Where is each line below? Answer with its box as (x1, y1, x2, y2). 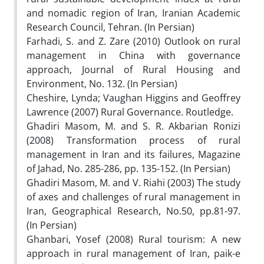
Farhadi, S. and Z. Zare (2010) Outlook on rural (27, 34, 240, 48)
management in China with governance (27, 48, 240, 62)
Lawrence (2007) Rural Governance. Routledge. (27, 105, 233, 118)
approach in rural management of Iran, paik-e (27, 246, 240, 260)
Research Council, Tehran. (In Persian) (27, 20, 194, 34)
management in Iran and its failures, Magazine (27, 147, 240, 161)
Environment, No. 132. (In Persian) (27, 77, 177, 90)
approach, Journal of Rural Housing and (27, 62, 240, 76)
